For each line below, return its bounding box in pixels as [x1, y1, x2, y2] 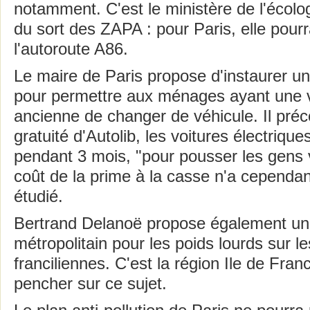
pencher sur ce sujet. [14, 275, 167, 293]
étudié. [14, 188, 63, 206]
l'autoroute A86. [14, 40, 128, 58]
